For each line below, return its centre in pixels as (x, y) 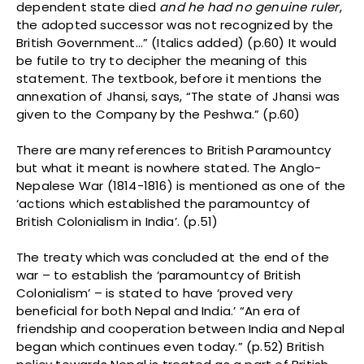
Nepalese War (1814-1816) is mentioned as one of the (181, 186)
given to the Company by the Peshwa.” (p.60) (158, 115)
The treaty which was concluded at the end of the (173, 258)
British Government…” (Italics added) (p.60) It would (177, 43)
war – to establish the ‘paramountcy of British (159, 275)
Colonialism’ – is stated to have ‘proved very (155, 293)
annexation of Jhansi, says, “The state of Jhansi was (178, 97)
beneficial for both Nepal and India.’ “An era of (159, 311)
